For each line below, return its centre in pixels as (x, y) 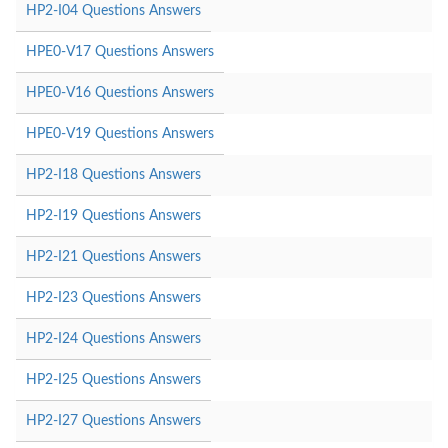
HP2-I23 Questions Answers (113, 297)
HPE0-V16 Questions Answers (120, 92)
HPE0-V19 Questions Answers (120, 133)
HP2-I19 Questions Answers (113, 215)
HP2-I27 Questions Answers (113, 420)
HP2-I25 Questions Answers (113, 379)
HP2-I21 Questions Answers (113, 256)
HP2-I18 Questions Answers (113, 174)
